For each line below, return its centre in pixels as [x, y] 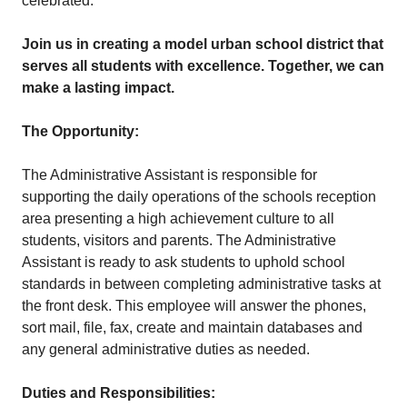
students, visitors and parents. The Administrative [179, 240]
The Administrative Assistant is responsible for [169, 175]
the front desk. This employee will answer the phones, [194, 306]
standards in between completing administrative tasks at [201, 284]
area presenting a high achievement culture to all [178, 218]
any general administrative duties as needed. [168, 349]
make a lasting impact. [98, 88]
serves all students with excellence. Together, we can [203, 66]
